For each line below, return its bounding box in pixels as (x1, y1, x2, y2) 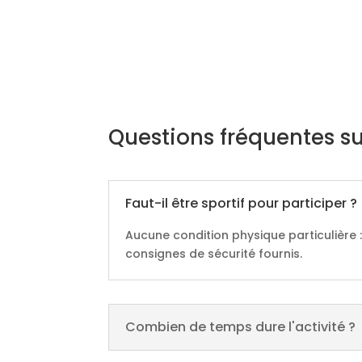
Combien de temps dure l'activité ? (125, 318, 356, 337)
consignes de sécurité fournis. (125, 245, 303, 262)
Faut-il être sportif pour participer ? (125, 193, 358, 213)
